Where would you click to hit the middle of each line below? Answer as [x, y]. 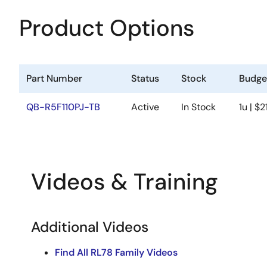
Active [145, 107]
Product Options [107, 28]
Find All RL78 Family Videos [116, 252]
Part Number [54, 78]
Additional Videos [90, 227]
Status [145, 78]
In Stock [198, 107]
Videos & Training [125, 182]
